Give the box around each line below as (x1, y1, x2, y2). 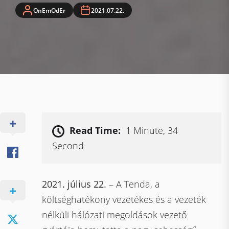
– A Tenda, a (106, 178, 161, 190)
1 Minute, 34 (126, 124, 178, 136)
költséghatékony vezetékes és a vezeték (42, 193, 207, 205)
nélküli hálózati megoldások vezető (42, 209, 188, 221)
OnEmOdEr (33, 6, 65, 15)
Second (52, 140, 84, 152)
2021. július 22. (42, 178, 107, 190)
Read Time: (70, 124, 121, 136)
